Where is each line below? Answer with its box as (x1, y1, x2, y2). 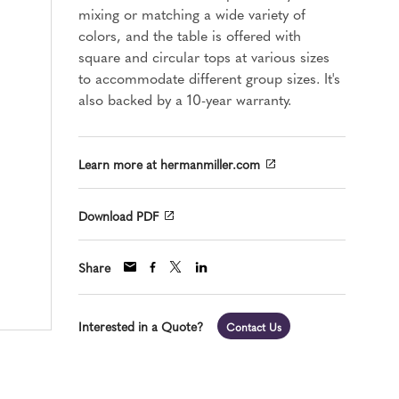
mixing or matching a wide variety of (78, 4, 305, 23)
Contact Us (226, 320, 281, 335)
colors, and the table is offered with (78, 25, 301, 45)
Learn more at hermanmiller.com (78, 154, 260, 173)
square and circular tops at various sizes (78, 46, 330, 66)
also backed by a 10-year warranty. (78, 89, 291, 109)
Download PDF (78, 206, 159, 224)
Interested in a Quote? (78, 316, 203, 335)
